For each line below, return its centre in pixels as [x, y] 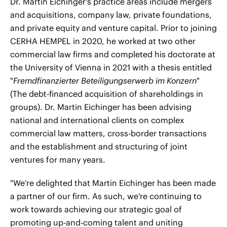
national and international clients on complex [97, 120]
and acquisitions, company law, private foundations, [111, 15]
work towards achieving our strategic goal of [96, 209]
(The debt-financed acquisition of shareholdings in [107, 94]
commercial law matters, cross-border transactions [108, 133]
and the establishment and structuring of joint [99, 146]
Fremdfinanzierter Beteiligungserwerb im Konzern [105, 81]
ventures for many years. [58, 160]
